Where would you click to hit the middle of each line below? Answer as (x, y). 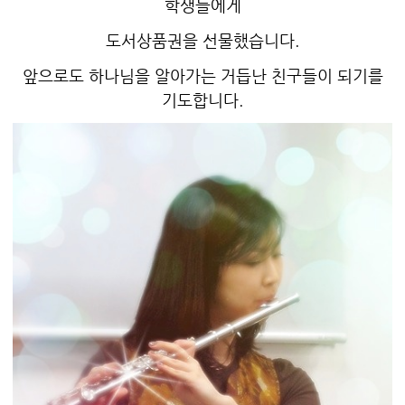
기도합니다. (202, 100)
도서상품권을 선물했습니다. (202, 41)
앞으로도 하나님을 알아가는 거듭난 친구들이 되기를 (202, 76)
